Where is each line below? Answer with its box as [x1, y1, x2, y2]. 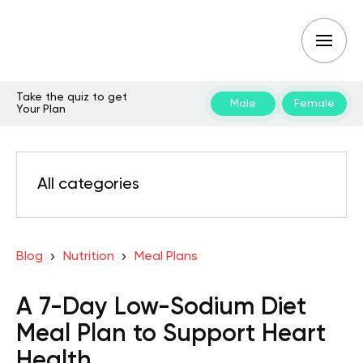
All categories [37, 177, 139, 193]
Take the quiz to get [16, 92, 127, 103]
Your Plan [16, 104, 66, 115]
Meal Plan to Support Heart [16, 322, 326, 347]
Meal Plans [134, 250, 198, 263]
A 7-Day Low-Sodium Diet [16, 296, 306, 320]
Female [294, 97, 335, 109]
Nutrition [62, 250, 114, 263]
